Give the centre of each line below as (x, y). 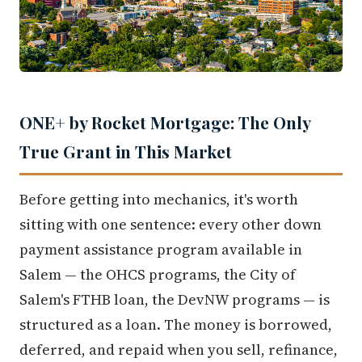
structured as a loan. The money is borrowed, (176, 325)
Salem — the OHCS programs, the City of (158, 275)
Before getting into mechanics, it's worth (159, 200)
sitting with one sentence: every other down (170, 225)
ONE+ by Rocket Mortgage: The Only (165, 122)
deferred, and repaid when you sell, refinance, (179, 350)
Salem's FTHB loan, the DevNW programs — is (175, 300)
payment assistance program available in (161, 250)
